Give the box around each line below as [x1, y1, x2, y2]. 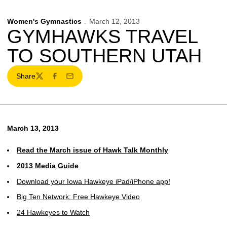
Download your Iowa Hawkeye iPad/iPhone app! [17, 177, 170, 185]
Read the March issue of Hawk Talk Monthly [17, 146, 168, 154]
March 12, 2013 [89, 17, 140, 25]
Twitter [34, 76, 56, 85]
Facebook [50, 76, 82, 85]
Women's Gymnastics [7, 17, 82, 25]
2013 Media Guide [17, 161, 79, 170]
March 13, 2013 [7, 124, 59, 132]
